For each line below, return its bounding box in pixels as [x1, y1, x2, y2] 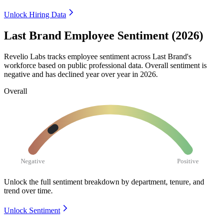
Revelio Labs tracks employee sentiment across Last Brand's [4, 52, 191, 61]
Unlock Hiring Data [4, 10, 66, 19]
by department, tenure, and [121, 177, 204, 186]
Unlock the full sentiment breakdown [4, 177, 119, 186]
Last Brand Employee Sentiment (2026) [4, 29, 203, 42]
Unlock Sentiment [4, 206, 60, 215]
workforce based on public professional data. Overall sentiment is [4, 61, 207, 70]
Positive [177, 157, 199, 165]
